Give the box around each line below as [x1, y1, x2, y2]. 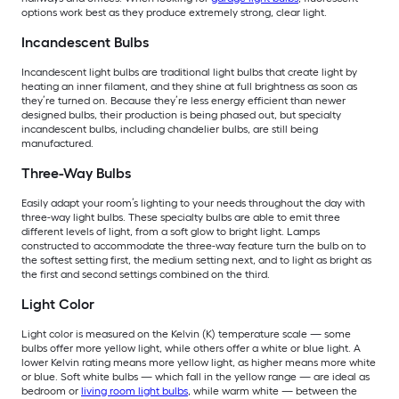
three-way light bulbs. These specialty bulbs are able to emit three [21, 211, 340, 224]
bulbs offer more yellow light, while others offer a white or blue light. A [21, 342, 361, 355]
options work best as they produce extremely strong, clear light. [21, 6, 327, 20]
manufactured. [21, 137, 94, 151]
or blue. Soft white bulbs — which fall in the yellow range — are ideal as [21, 370, 370, 384]
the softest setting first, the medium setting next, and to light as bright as [21, 254, 371, 267]
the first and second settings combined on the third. [21, 268, 270, 281]
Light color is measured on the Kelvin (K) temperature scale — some [21, 328, 351, 341]
